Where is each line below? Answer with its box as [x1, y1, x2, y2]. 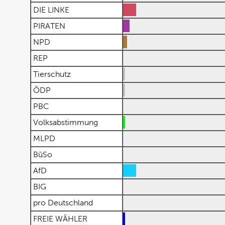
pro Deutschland [31, 198, 95, 207]
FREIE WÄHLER [31, 214, 89, 223]
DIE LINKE [31, 6, 71, 14]
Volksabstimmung [31, 118, 100, 127]
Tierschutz [31, 70, 73, 78]
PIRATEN [31, 22, 67, 30]
